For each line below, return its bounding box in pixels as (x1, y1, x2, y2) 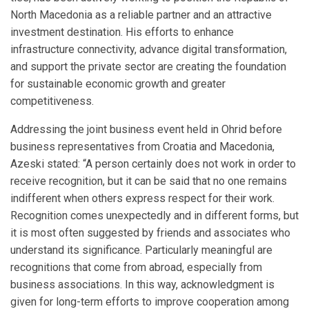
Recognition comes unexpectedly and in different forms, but (10, 209, 299, 223)
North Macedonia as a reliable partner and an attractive (10, 8, 272, 22)
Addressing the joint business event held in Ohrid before (10, 123, 282, 137)
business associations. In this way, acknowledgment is (10, 278, 275, 292)
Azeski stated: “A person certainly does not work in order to (10, 157, 296, 171)
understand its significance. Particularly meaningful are (10, 243, 272, 257)
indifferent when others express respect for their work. (10, 192, 275, 206)
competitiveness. (10, 94, 94, 108)
